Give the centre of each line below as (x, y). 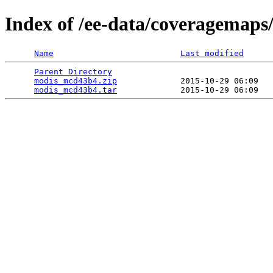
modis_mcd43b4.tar (76, 90)
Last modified (212, 53)
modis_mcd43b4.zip (76, 80)
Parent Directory (73, 71)
